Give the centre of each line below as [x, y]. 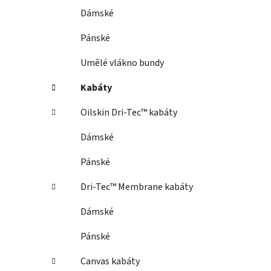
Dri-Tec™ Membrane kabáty [137, 187]
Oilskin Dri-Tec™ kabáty [129, 113]
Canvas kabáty [110, 262]
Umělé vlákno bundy [122, 63]
